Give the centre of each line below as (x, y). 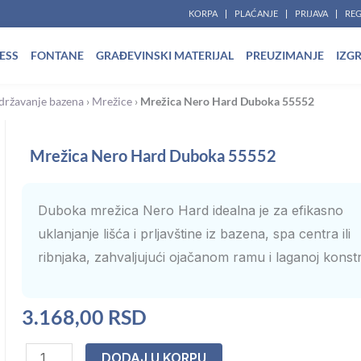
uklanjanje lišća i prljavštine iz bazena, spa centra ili (194, 234)
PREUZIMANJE (285, 55)
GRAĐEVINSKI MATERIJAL (165, 55)
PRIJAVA (311, 13)
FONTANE (58, 55)
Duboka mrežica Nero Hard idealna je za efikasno (190, 210)
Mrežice (112, 102)
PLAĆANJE (256, 13)
